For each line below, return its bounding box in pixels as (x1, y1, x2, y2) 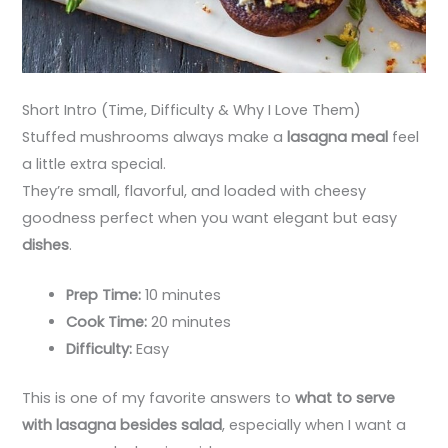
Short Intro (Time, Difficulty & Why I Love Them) (22, 99, 362, 120)
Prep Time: (66, 284, 142, 305)
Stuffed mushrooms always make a (22, 126, 288, 147)
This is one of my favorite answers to (22, 387, 296, 408)
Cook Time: (66, 311, 148, 332)
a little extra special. (22, 153, 167, 174)
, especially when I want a (222, 414, 407, 435)
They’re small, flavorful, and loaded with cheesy (22, 180, 367, 201)
